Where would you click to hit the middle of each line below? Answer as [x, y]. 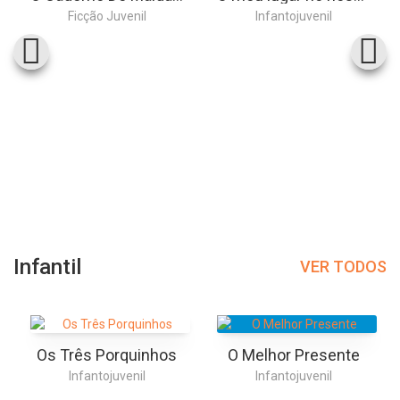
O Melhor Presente [293, 354]
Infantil [47, 267]
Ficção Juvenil [107, 17]
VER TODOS [343, 267]
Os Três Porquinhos [107, 354]
